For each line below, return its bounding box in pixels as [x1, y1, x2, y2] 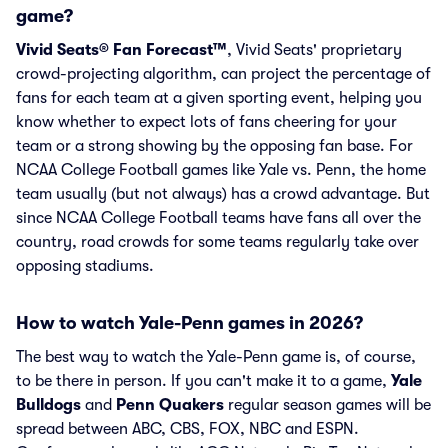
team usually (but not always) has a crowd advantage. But [16, 185, 430, 203]
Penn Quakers [116, 396, 224, 414]
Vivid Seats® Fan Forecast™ [16, 41, 227, 59]
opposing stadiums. [16, 257, 154, 275]
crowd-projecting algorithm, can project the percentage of [16, 65, 431, 83]
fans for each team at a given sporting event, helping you [16, 89, 422, 107]
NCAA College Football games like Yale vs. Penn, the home [16, 161, 426, 179]
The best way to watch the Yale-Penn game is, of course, [16, 348, 416, 366]
